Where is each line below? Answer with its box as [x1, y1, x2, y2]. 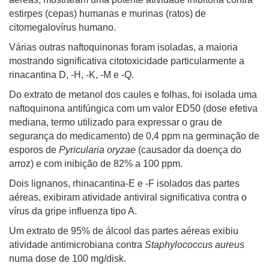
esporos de [9, 145, 59, 155]
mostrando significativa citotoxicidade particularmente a [9, 56, 244, 66]
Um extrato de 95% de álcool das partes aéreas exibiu [9, 226, 238, 236]
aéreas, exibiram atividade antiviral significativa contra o [9, 192, 247, 202]
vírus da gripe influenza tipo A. [9, 206, 137, 216]
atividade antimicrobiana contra [9, 240, 145, 250]
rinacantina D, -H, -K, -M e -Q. [9, 70, 134, 80]
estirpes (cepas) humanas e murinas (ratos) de [9, 8, 206, 19]
